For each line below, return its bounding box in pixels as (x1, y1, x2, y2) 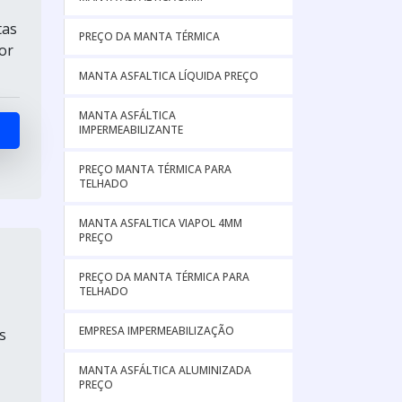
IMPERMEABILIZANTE (79, 122, 183, 137)
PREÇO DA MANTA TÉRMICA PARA (79, 269, 249, 284)
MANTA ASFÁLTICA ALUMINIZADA (79, 363, 251, 378)
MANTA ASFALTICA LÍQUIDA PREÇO (79, 68, 258, 83)
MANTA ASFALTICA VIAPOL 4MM (79, 215, 242, 231)
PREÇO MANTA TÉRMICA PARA (79, 162, 232, 177)
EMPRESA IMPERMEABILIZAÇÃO (79, 323, 234, 338)
